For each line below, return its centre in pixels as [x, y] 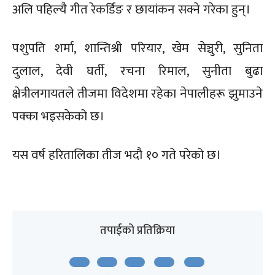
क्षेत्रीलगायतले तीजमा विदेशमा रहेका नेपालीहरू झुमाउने [137, 93]
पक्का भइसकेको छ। [58, 116]
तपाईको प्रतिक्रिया [137, 230]
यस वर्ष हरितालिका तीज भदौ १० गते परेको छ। [117, 155]
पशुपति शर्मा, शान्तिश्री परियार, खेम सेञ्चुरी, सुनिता [137, 48]
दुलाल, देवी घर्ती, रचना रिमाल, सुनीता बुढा [137, 71]
